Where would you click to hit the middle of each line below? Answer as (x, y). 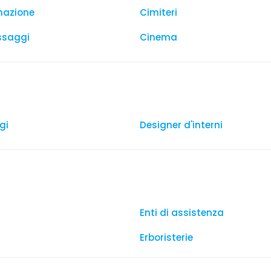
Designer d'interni (181, 125)
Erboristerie (166, 237)
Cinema (158, 37)
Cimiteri (158, 12)
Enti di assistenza (182, 213)
